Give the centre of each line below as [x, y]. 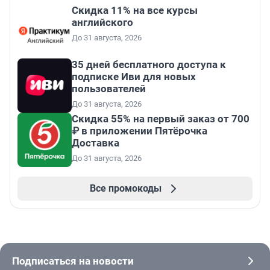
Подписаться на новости [73, 261]
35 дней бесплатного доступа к [149, 65]
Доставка [96, 143]
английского [102, 23]
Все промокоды [125, 189]
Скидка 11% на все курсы [135, 11]
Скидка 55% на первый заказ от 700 [161, 119]
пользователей [109, 89]
